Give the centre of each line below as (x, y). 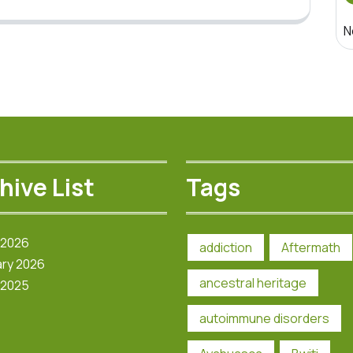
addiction (226, 247)
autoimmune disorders (264, 318)
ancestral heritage (253, 282)
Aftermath (311, 247)
